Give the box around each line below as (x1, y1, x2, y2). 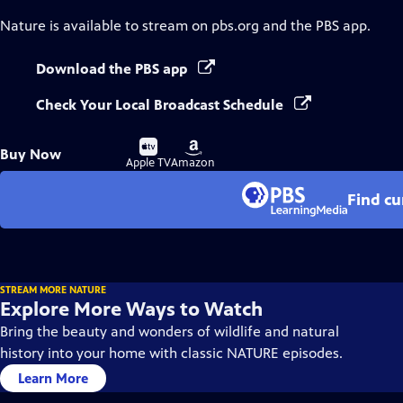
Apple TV (126, 156, 171, 170)
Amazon (171, 156, 215, 170)
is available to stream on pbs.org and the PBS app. (46, 17, 371, 34)
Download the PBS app (36, 60, 191, 77)
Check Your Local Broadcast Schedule (36, 96, 287, 113)
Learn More (18, 370, 88, 387)
